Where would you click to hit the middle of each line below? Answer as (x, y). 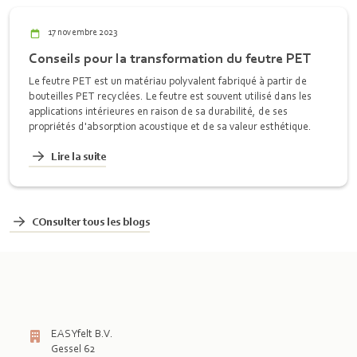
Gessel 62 (73, 348)
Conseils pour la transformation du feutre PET (170, 58)
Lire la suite (78, 156)
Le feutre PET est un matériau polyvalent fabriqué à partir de (168, 80)
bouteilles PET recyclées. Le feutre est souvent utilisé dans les (170, 96)
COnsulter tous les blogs (91, 221)
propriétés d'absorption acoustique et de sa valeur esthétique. (170, 126)
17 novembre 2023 (82, 32)
